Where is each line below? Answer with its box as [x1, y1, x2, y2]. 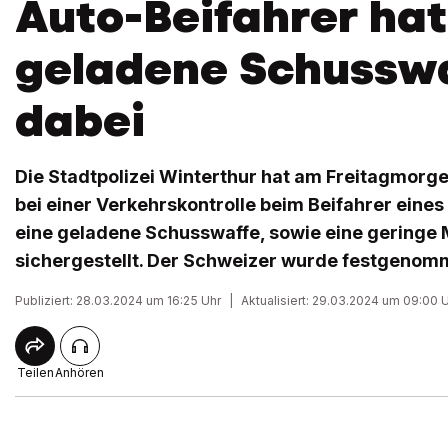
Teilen [16, 365, 54, 380]
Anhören [55, 365, 104, 380]
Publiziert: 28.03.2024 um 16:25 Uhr [15, 293, 221, 308]
